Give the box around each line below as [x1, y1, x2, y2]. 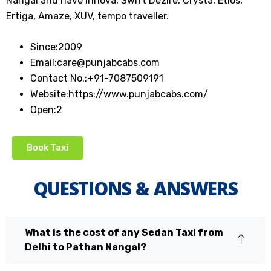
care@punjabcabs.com [57, 57, 160, 68]
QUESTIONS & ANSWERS [33, 176, 238, 201]
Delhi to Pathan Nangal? [25, 241, 146, 253]
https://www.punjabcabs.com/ [68, 88, 208, 100]
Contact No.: [30, 73, 87, 84]
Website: [30, 88, 68, 100]
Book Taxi [27, 142, 68, 153]
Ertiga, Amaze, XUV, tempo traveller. [6, 10, 169, 22]
